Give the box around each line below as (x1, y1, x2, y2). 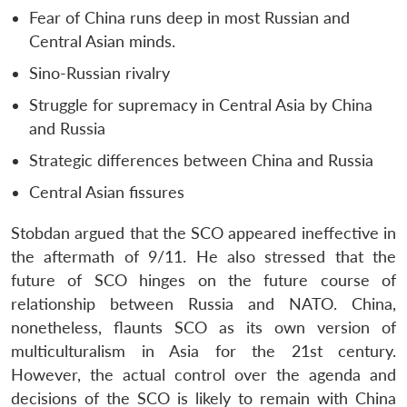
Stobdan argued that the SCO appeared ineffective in (11, 223, 396, 243)
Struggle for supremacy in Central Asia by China (29, 94, 372, 114)
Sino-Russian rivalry (29, 63, 170, 83)
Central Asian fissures (29, 182, 184, 202)
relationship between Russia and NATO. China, (11, 293, 396, 313)
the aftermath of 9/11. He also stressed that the (11, 246, 396, 266)
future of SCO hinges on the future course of (11, 270, 396, 290)
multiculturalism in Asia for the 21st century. (11, 341, 396, 361)
